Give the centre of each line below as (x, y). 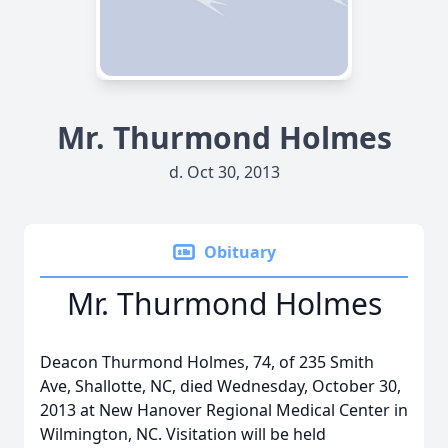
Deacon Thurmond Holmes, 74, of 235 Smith (207, 362)
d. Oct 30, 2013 (224, 172)
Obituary (240, 252)
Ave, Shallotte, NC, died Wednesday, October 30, (220, 386)
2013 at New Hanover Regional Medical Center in (224, 410)
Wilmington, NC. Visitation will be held (183, 434)
